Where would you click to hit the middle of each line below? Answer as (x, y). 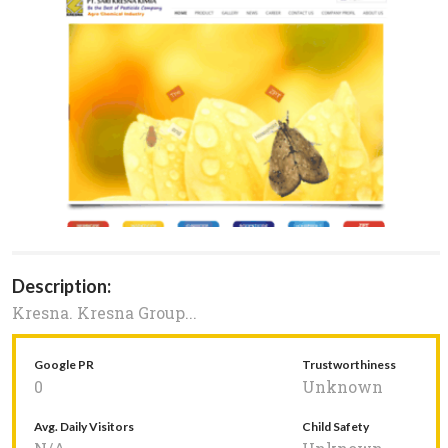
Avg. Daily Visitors (84, 427)
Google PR (64, 365)
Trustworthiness (349, 365)
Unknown (342, 387)
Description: (61, 286)
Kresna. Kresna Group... (104, 313)
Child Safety (335, 427)
